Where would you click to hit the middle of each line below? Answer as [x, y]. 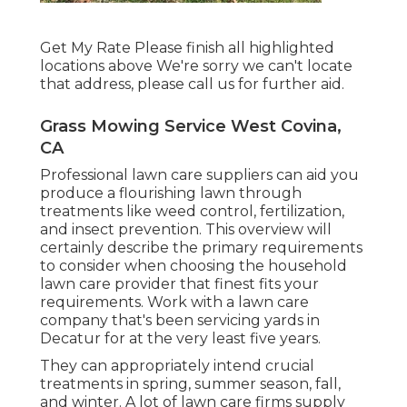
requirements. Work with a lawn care [174, 302]
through [268, 193]
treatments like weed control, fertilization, [192, 211]
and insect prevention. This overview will [186, 229]
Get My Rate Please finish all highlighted [187, 47]
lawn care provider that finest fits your [179, 283]
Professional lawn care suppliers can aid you [199, 174]
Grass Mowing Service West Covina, [191, 126]
